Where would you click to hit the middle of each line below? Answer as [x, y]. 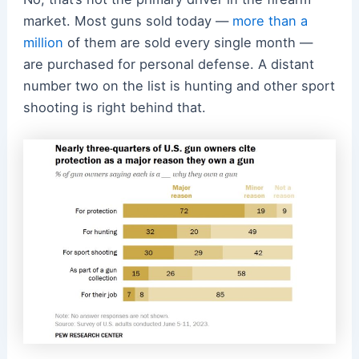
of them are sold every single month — [188, 42]
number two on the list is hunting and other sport [179, 85]
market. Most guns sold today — [127, 20]
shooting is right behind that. [114, 107]
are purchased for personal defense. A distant [168, 64]
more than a [270, 20]
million [43, 42]
